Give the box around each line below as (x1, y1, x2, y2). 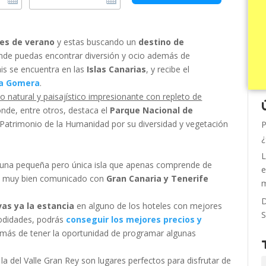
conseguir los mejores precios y (66, 214, 202, 226)
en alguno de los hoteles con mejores (74, 200, 223, 212)
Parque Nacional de (107, 104, 194, 116)
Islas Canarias (87, 64, 147, 75)
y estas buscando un (55, 36, 139, 48)
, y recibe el (146, 64, 190, 75)
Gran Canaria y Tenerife (106, 173, 209, 185)
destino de (138, 36, 185, 48)
